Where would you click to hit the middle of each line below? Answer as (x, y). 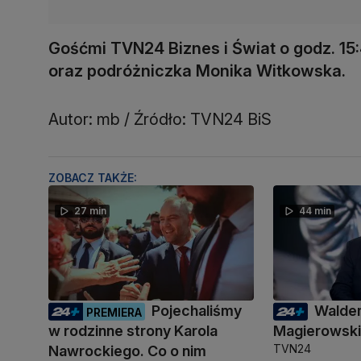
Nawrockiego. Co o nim (127, 351)
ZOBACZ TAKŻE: (93, 177)
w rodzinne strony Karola (133, 330)
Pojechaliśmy (197, 310)
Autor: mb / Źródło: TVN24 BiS (160, 119)
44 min (315, 210)
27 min (90, 210)
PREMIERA (114, 312)
